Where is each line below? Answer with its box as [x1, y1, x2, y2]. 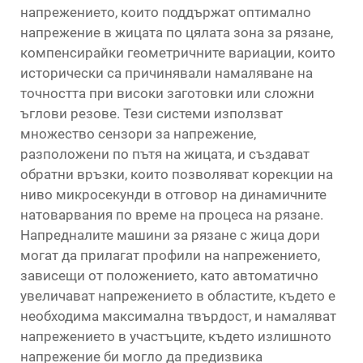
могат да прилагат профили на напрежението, [20, 247, 320, 263]
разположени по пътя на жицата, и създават [20, 146, 310, 162]
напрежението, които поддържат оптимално [20, 4, 311, 20]
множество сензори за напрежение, [20, 126, 256, 142]
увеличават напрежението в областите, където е [20, 288, 335, 304]
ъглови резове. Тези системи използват [20, 105, 283, 122]
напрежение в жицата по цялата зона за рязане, [20, 24, 333, 41]
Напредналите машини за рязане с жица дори [20, 227, 320, 243]
